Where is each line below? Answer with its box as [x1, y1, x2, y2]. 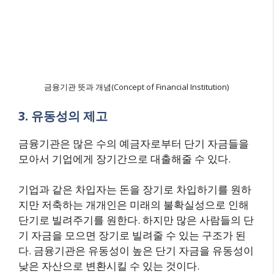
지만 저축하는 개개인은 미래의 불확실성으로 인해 [18, 198, 249, 212]
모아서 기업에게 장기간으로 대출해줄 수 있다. [18, 151, 231, 166]
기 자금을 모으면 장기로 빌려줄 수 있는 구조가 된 [18, 228, 246, 242]
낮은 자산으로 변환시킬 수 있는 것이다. [18, 259, 199, 273]
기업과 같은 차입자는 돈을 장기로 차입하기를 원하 [18, 182, 251, 196]
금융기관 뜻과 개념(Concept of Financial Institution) [44, 81, 229, 92]
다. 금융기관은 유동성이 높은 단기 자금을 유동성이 [18, 243, 254, 257]
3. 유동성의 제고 [18, 107, 108, 124]
